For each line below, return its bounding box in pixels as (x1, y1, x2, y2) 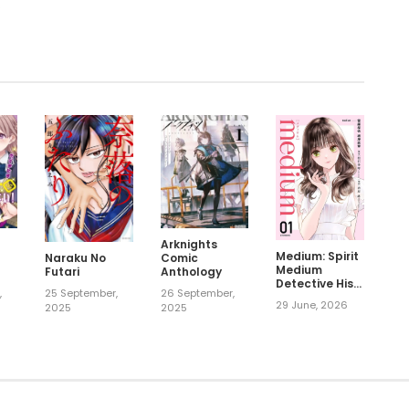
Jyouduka (276, 289, 334, 306)
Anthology (160, 263, 222, 279)
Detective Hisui (276, 276, 364, 292)
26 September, (160, 285, 235, 300)
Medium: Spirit (276, 248, 360, 265)
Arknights (160, 236, 217, 252)
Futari (44, 264, 79, 280)
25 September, (44, 286, 118, 301)
